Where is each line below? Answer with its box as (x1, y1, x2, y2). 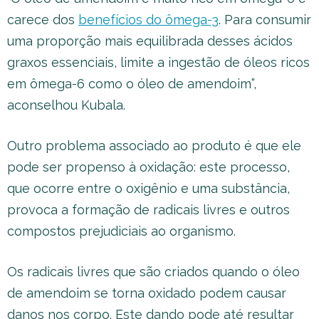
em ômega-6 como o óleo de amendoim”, (7, 75, 256, 91)
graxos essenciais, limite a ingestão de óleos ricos (7, 54, 310, 70)
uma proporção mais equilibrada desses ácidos (7, 33, 293, 48)
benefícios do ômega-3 (78, 11, 219, 27)
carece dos (7, 11, 78, 27)
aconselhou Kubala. (7, 97, 125, 113)
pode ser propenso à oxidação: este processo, (7, 159, 290, 174)
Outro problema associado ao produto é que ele (7, 137, 301, 153)
